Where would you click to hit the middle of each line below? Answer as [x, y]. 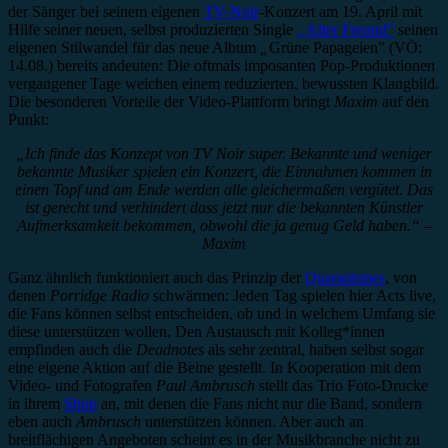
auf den [403, 102]
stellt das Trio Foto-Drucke [341, 386]
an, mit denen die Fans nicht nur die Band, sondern [259, 404]
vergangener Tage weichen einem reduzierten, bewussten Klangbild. [223, 84]
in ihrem [36, 404]
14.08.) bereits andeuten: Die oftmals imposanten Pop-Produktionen [221, 66]
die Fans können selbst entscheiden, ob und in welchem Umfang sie [221, 314]
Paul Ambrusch [203, 386]
